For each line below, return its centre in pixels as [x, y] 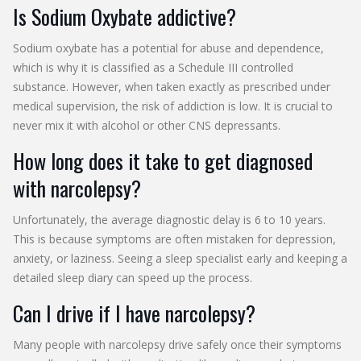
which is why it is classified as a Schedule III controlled [153, 67]
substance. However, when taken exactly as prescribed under [172, 86]
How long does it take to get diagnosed [163, 160]
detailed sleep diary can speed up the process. [133, 277]
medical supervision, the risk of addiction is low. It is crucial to [173, 106]
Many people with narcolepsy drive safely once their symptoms [177, 344]
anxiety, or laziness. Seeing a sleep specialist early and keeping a [180, 258]
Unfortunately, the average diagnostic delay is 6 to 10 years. [169, 219]
